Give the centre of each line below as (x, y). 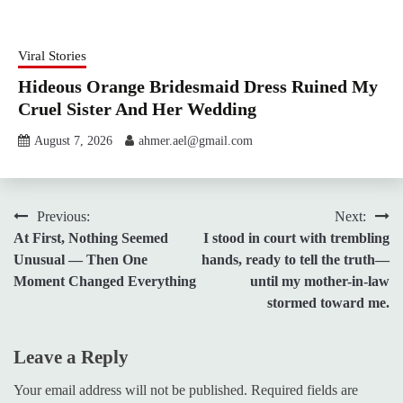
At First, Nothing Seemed (91, 238)
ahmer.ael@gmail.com (196, 141)
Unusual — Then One (81, 260)
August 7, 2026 (73, 141)
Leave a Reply (71, 357)
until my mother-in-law (320, 282)
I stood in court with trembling (296, 238)
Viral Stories (52, 56)
